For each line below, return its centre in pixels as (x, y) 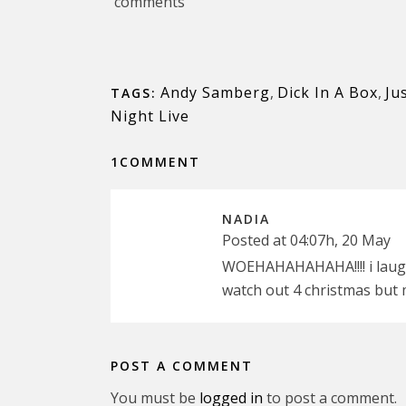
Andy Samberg (215, 92)
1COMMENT (155, 162)
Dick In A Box (328, 92)
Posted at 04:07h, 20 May (306, 240)
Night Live (150, 116)
